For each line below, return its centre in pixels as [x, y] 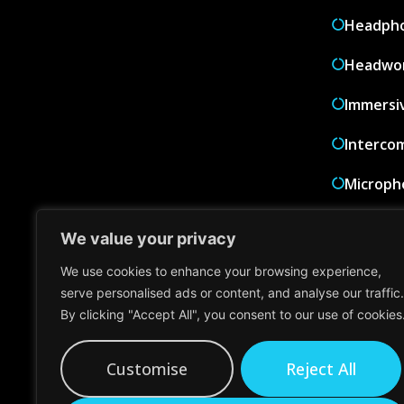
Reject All [321, 369]
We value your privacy [148, 239]
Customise [147, 369]
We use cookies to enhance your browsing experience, [221, 271]
